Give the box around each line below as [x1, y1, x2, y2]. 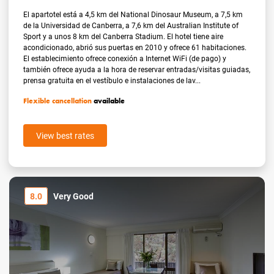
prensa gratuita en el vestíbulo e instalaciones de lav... [23, 75, 201, 86]
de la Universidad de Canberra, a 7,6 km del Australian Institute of [23, 20, 239, 31]
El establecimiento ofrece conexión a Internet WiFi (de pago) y [23, 53, 227, 64]
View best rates [36, 130, 95, 142]
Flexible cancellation [23, 96, 92, 106]
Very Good [53, 190, 94, 202]
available [92, 96, 125, 106]
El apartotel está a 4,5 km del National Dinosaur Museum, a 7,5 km [23, 9, 243, 20]
